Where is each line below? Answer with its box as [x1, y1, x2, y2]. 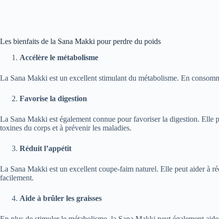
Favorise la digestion [20, 94, 87, 103]
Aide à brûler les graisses [20, 194, 102, 202]
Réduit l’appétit [20, 144, 71, 153]
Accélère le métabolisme [20, 53, 98, 62]
